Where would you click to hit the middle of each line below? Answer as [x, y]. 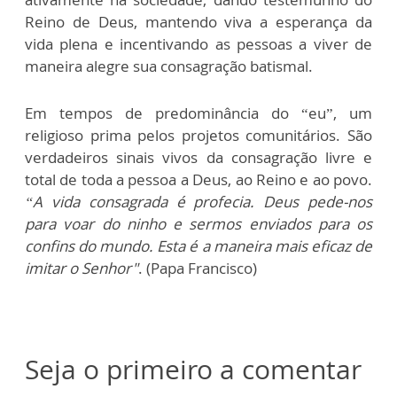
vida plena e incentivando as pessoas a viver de [198, 43]
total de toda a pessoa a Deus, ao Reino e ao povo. [198, 179]
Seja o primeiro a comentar [193, 369]
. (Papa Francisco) [198, 268]
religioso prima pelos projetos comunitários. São [198, 135]
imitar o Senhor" [82, 268]
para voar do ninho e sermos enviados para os [198, 223]
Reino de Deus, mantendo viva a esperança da [198, 21]
